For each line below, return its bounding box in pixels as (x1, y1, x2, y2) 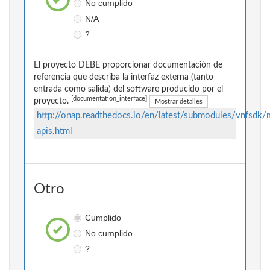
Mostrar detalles (155, 98, 202, 105)
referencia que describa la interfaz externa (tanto (34, 73, 213, 82)
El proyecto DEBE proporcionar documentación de (34, 61, 222, 70)
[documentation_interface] (71, 96, 147, 102)
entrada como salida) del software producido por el (34, 85, 223, 94)
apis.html (37, 127, 72, 136)
